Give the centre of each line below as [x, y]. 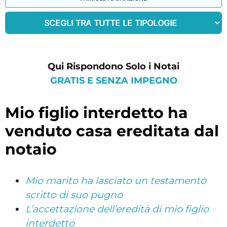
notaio [31, 149]
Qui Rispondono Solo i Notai [113, 66]
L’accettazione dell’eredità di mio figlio [117, 209]
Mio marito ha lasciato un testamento [116, 180]
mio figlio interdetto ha [12, 112]
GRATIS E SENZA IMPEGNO [113, 80]
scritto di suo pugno [74, 195]
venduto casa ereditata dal [112, 131]
